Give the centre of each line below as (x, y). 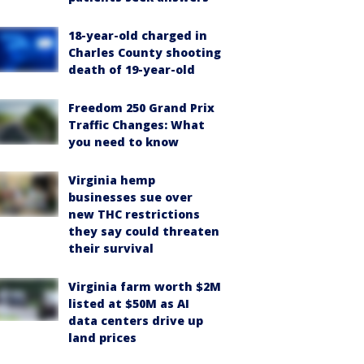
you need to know (123, 142)
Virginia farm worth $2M (145, 286)
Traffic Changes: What (136, 125)
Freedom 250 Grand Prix (141, 108)
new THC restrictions (134, 214)
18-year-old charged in (138, 35)
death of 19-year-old (132, 69)
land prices (102, 338)
